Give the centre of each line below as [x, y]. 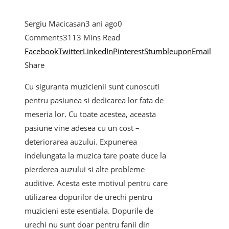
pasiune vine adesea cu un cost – [82, 128]
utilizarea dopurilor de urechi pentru [88, 197]
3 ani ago [101, 24]
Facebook [41, 51]
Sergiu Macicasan [55, 24]
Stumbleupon [168, 51]
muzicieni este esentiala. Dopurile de [89, 211]
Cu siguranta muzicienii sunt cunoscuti [92, 87]
